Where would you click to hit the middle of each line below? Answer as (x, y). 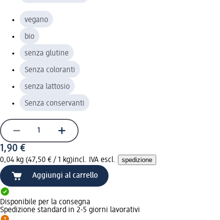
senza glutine (47, 53)
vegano (36, 20)
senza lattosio (47, 87)
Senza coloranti (50, 70)
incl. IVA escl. (95, 160)
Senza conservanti (55, 103)
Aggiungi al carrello (65, 176)
